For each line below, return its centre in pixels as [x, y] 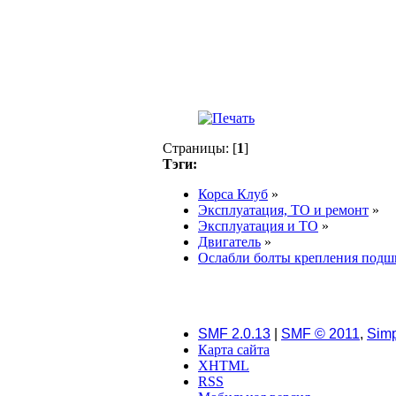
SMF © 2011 [320, 333]
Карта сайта [234, 349]
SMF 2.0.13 [234, 333]
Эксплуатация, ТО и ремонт [283, 209]
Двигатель [229, 241]
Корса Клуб [233, 194]
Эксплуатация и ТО [258, 225]
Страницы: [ [200, 148]
